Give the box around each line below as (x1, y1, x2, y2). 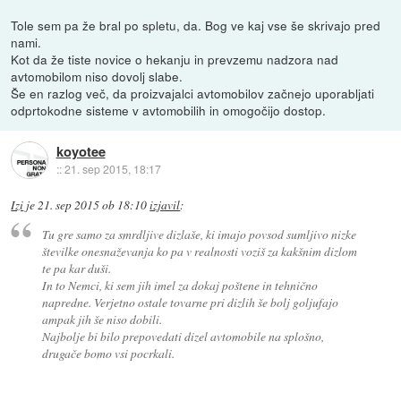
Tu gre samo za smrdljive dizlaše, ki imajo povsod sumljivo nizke (41, 226, 356, 243)
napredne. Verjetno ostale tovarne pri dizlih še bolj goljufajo (41, 294, 338, 311)
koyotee (55, 141, 106, 161)
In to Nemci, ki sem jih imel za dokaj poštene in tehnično (41, 277, 318, 294)
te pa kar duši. (41, 260, 111, 277)
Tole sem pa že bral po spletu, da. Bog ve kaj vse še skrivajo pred (11, 16, 381, 35)
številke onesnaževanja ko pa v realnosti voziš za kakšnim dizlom (41, 243, 357, 260)
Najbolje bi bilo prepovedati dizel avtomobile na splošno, (41, 328, 324, 346)
